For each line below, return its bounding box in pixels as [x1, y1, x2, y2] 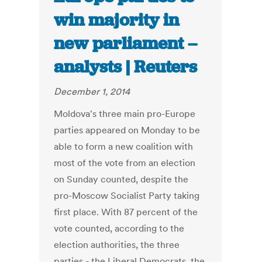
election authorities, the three [54, 239, 180, 251]
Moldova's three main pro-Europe [54, 108, 196, 120]
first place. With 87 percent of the [54, 206, 198, 218]
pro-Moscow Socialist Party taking [54, 189, 200, 202]
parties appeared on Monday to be [54, 124, 201, 136]
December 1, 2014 [54, 85, 130, 98]
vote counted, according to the [54, 222, 185, 235]
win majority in [54, 9, 180, 32]
